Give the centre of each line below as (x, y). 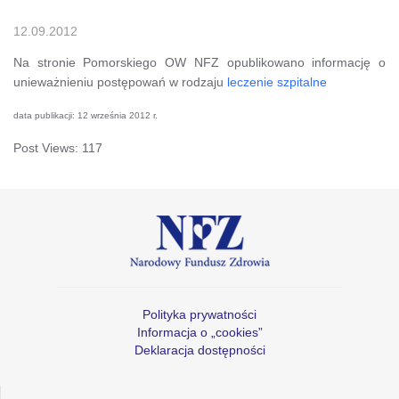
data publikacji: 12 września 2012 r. (85, 115)
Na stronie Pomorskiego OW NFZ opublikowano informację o (199, 62)
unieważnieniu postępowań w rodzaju (120, 81)
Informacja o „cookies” (199, 332)
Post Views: (46, 147)
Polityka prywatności (199, 314)
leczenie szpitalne (277, 81)
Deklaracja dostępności (199, 350)
